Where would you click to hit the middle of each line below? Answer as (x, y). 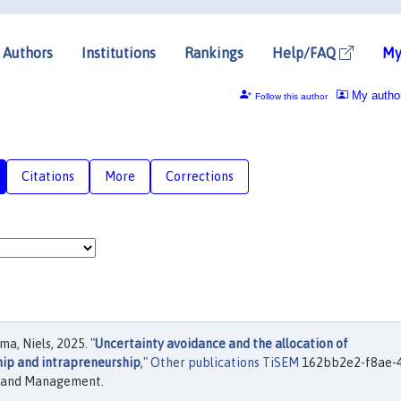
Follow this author (291, 96)
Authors (28, 52)
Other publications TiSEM (225, 363)
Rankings (214, 52)
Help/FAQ (306, 52)
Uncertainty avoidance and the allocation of (222, 344)
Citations (48, 176)
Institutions (119, 52)
